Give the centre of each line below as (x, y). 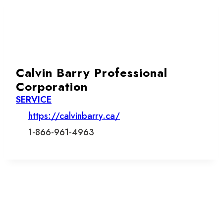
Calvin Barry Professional (92, 72)
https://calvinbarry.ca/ (74, 116)
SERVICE (34, 99)
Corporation (52, 86)
